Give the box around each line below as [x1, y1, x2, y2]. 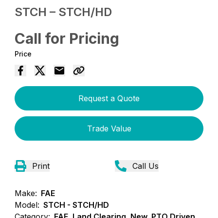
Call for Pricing [15, 29, 120, 47]
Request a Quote [78, 93, 140, 103]
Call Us [132, 161, 159, 171]
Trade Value [87, 123, 131, 133]
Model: [15, 200, 40, 210]
